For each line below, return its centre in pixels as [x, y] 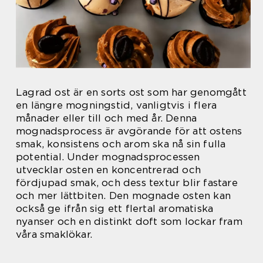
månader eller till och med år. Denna [107, 118]
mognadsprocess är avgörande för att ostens [129, 131]
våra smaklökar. [54, 234]
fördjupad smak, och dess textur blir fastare [127, 183]
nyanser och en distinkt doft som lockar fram [129, 221]
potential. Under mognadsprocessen [108, 157]
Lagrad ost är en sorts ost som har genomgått [131, 92]
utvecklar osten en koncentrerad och [109, 170]
